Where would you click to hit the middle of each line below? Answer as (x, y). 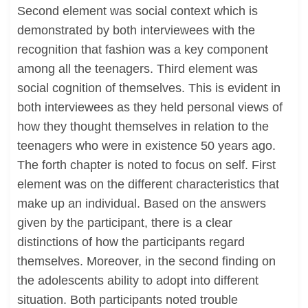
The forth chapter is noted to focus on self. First (146, 165)
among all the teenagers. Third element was (137, 69)
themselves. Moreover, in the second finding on (146, 261)
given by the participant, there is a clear (125, 223)
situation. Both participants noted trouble (128, 300)
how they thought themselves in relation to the (143, 126)
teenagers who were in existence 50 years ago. (146, 146)
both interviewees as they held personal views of (150, 107)
